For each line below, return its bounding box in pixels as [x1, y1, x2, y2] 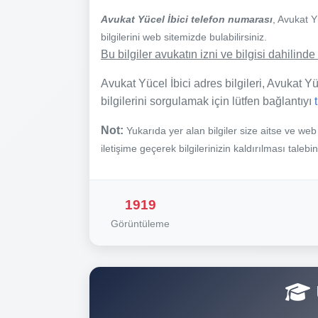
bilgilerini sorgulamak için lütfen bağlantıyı [101, 94, 314, 107]
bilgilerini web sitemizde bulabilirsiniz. [101, 31, 267, 43]
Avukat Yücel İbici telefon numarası [101, 13, 273, 25]
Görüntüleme [111, 217, 170, 229]
